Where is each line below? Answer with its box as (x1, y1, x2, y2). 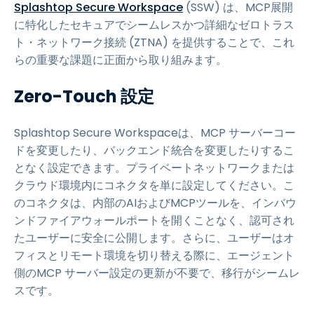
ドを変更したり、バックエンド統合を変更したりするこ (14, 142, 294, 158)
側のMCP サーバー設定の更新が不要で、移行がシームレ (14, 265, 300, 281)
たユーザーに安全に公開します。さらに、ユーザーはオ (14, 230, 294, 246)
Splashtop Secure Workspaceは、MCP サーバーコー (14, 125, 296, 141)
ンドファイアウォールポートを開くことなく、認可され (14, 212, 294, 228)
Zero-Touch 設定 (14, 85, 154, 108)
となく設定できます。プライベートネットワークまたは (14, 160, 294, 176)
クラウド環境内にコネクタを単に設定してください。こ (14, 177, 294, 193)
